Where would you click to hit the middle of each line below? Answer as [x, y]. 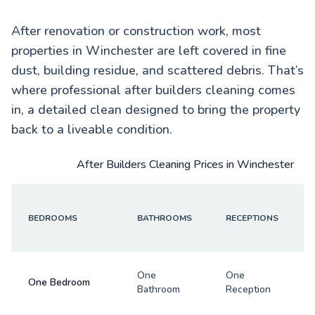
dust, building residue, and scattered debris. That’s [157, 70]
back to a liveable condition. [92, 129]
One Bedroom [59, 282]
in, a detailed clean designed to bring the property [156, 109]
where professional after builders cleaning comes [153, 90]
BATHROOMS [165, 218]
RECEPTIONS [252, 218]
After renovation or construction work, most [136, 31]
